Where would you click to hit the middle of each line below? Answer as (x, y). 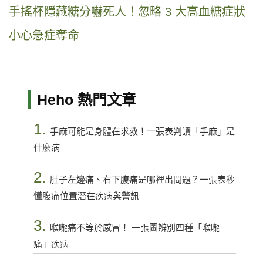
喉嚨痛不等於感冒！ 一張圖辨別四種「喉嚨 (134, 227)
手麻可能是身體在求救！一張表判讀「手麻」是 (142, 131)
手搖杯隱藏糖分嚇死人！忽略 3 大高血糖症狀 (127, 11)
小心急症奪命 (44, 35)
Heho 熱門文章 (86, 100)
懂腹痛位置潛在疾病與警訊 (86, 195)
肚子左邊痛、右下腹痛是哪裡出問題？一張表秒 (142, 179)
